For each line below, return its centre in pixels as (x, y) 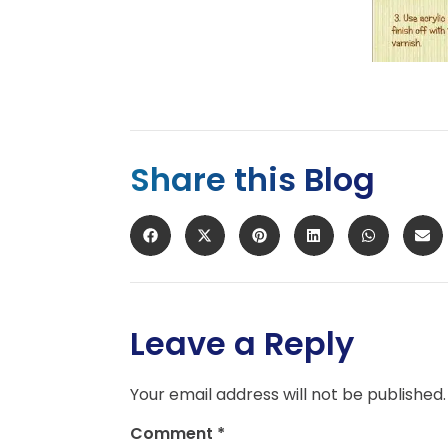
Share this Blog (252, 180)
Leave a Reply (242, 343)
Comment (173, 434)
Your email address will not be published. (288, 394)
